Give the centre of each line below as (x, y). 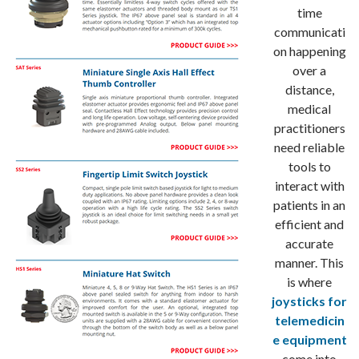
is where (309, 282)
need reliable (309, 147)
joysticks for (309, 301)
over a (309, 70)
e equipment (309, 339)
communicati (309, 32)
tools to (309, 166)
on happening (309, 51)
